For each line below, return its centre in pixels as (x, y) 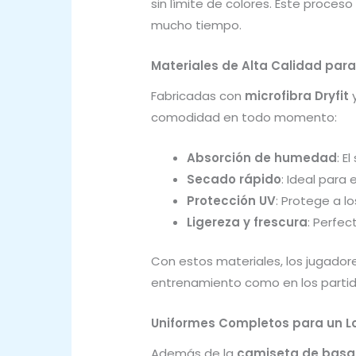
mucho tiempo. (196, 25)
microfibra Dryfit (297, 95)
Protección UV (231, 200)
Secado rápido (234, 179)
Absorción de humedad (262, 157)
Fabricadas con (198, 95)
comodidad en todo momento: (244, 117)
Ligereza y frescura (247, 222)
